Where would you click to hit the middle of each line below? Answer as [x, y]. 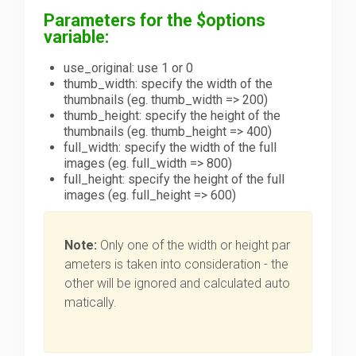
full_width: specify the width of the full [170, 148]
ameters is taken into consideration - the [177, 265]
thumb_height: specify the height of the [172, 116]
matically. [91, 303]
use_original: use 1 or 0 [129, 68]
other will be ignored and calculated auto [178, 284]
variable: [77, 37]
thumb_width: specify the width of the [168, 84]
